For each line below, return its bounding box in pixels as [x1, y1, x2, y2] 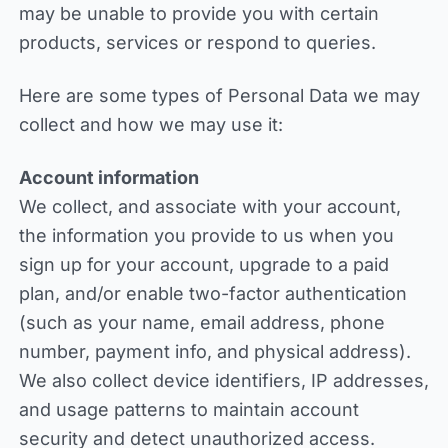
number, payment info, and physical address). [18, 341, 411, 362]
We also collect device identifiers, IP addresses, [18, 370, 429, 391]
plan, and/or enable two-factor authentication [18, 283, 407, 304]
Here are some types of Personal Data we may [18, 85, 420, 106]
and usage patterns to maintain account [18, 399, 359, 420]
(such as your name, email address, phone [18, 312, 385, 333]
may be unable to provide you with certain [18, 3, 379, 24]
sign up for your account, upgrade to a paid [18, 254, 389, 275]
